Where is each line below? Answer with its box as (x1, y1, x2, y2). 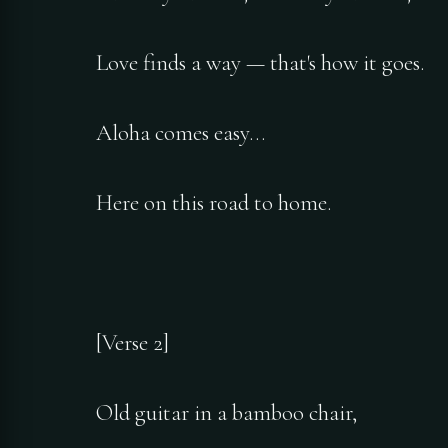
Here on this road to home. (96, 189, 331, 218)
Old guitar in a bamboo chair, (96, 399, 357, 428)
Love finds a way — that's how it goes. (96, 49, 424, 78)
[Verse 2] (96, 329, 169, 358)
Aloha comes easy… (96, 119, 265, 148)
